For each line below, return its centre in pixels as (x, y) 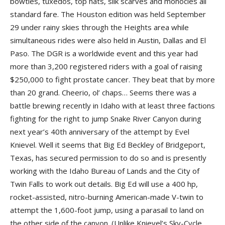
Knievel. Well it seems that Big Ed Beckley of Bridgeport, (108, 144)
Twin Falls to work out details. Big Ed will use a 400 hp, (104, 184)
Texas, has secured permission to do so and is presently (108, 157)
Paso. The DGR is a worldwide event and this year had (104, 53)
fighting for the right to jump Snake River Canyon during (106, 118)
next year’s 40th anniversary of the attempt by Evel (100, 131)
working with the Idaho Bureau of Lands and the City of (105, 171)
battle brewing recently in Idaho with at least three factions (113, 105)
